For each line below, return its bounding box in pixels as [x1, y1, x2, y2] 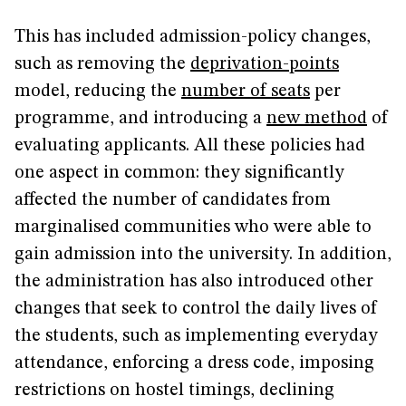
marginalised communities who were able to [14, 218, 372, 237]
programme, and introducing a [14, 110, 266, 128]
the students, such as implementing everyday [14, 327, 378, 345]
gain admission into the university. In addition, [14, 246, 391, 264]
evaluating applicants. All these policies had [14, 137, 365, 155]
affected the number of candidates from [14, 191, 331, 209]
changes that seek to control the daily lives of [14, 300, 377, 318]
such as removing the [14, 55, 190, 73]
